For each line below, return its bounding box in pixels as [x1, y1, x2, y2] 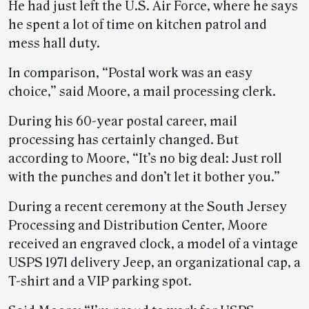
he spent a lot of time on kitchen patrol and [8, 17, 267, 32]
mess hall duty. [8, 36, 100, 51]
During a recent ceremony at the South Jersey [8, 199, 287, 215]
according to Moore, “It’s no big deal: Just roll [8, 151, 282, 166]
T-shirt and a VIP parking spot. [8, 274, 192, 289]
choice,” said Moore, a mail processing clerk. [8, 84, 276, 99]
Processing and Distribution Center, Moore [8, 218, 268, 233]
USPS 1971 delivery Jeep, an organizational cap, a [8, 255, 301, 270]
